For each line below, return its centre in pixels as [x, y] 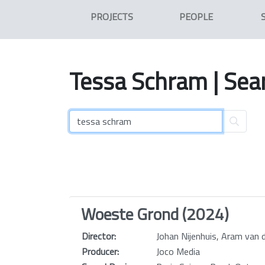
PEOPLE [196, 17]
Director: [99, 236]
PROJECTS [112, 17]
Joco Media [178, 251]
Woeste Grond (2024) [155, 214]
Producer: [100, 251]
